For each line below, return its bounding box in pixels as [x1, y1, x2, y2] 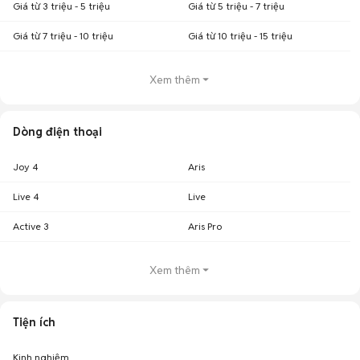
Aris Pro [188, 220, 222, 232]
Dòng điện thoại [13, 125, 102, 139]
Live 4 [13, 190, 39, 202]
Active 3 [13, 220, 49, 232]
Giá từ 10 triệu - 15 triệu [188, 30, 292, 42]
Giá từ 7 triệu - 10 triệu [13, 30, 113, 42]
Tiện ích [13, 315, 55, 329]
